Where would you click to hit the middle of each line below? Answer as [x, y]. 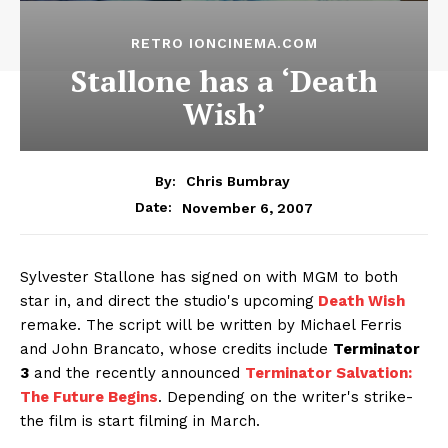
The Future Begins [89, 397]
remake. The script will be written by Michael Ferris [211, 325]
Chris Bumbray [238, 181]
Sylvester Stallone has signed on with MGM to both [209, 277]
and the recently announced [137, 373]
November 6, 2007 [247, 207]
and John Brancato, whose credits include [176, 349]
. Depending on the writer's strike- [285, 397]
